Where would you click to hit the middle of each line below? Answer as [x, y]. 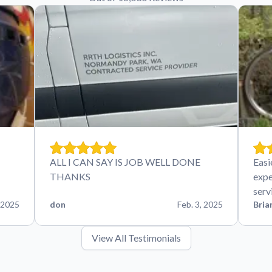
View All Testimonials [136, 237]
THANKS [70, 176]
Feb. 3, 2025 [200, 204]
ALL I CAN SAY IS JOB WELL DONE [125, 161]
